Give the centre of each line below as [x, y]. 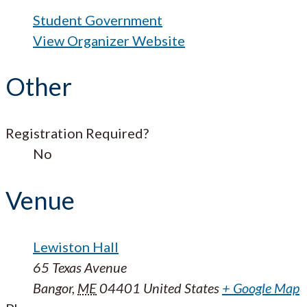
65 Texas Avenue [80, 268]
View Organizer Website [109, 40]
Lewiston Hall [76, 247]
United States [181, 288]
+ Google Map [261, 288]
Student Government [98, 20]
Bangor [52, 288]
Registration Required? [77, 133]
